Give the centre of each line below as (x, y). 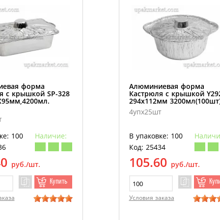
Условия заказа (151, 198)
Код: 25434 (147, 147)
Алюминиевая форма (166, 86)
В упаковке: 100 (156, 136)
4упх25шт (145, 112)
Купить (58, 182)
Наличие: (51, 136)
